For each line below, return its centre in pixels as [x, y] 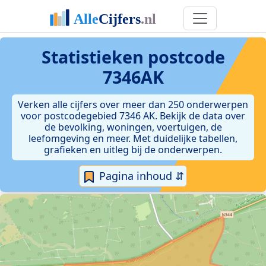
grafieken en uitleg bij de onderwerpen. [133, 150]
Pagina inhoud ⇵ [140, 176]
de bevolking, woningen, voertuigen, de [133, 127]
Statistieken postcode [133, 57]
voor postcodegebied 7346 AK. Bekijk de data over [133, 116]
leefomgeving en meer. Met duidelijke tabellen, [133, 138]
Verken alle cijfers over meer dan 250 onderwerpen [133, 104]
